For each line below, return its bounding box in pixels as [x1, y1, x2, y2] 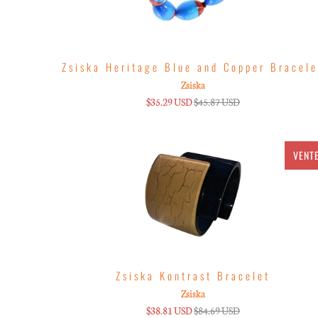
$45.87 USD [193, 94, 240, 109]
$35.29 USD [146, 94, 192, 109]
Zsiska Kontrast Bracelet [115, 267, 270, 283]
